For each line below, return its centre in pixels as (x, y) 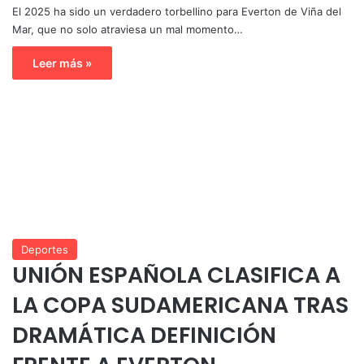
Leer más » (62, 63)
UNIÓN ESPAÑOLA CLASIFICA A (176, 275)
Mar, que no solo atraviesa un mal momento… (128, 29)
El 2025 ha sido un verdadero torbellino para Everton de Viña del (177, 11)
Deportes (45, 249)
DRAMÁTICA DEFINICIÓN (144, 335)
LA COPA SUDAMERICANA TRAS (180, 305)
